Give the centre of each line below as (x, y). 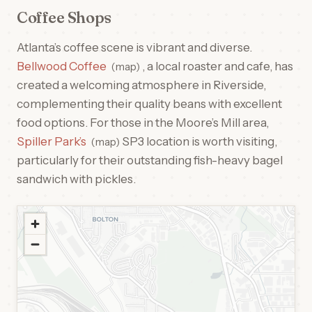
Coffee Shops (64, 17)
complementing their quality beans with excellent (149, 104)
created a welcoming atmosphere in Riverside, (141, 85)
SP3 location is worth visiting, (198, 141)
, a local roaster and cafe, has (216, 66)
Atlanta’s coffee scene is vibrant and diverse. (134, 47)
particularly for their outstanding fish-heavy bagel (150, 160)
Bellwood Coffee (62, 66)
